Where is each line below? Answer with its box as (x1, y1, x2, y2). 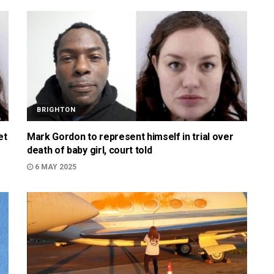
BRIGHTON (37, 106, 76, 114)
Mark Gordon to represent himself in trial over (27, 131, 234, 143)
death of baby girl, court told (27, 144, 152, 156)
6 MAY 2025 (33, 163, 76, 171)
